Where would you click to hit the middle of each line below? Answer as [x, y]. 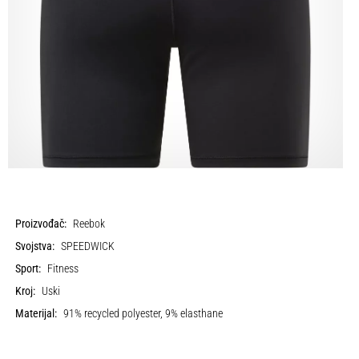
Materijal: [36, 313]
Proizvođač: [41, 224]
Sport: [28, 268]
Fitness [63, 268]
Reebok [89, 224]
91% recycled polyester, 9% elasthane [143, 313]
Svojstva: [35, 246]
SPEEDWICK [88, 246]
